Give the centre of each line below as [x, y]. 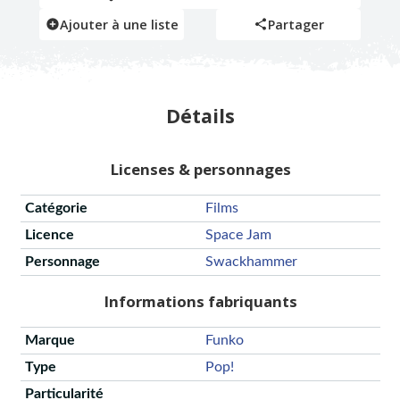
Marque [50, 340]
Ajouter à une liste [119, 24]
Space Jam [238, 235]
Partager [296, 24]
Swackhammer [251, 262]
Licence [49, 235]
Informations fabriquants [200, 302]
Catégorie [56, 208]
